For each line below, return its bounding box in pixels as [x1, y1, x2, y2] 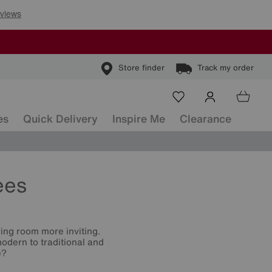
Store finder [118, 62, 165, 74]
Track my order [197, 62, 254, 74]
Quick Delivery [23, 110, 98, 126]
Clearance [180, 110, 231, 126]
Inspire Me [112, 110, 165, 126]
